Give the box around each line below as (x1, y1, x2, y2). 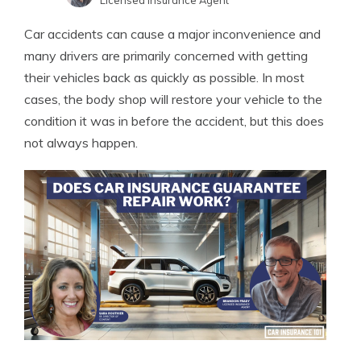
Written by (98, 15, 151, 27)
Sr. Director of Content (98, 28, 210, 41)
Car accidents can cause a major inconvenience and (24, 26, 321, 42)
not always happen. (24, 135, 138, 151)
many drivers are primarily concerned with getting (24, 48, 308, 64)
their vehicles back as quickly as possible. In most (24, 69, 305, 85)
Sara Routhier (151, 14, 226, 28)
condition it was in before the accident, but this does (24, 113, 324, 129)
